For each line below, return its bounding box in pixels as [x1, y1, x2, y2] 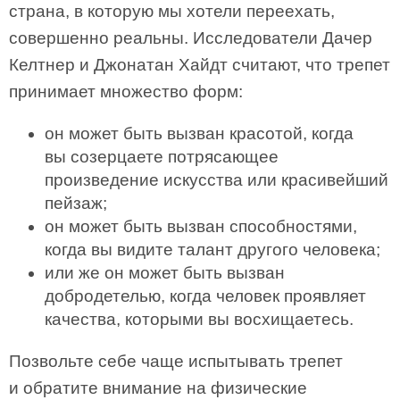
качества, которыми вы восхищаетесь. [45, 310, 354, 329]
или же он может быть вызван [45, 263, 285, 282]
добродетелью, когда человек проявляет [45, 287, 366, 305]
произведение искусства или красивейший [45, 171, 388, 189]
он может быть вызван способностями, [45, 217, 357, 236]
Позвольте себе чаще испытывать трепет [9, 352, 343, 371]
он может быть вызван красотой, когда [45, 124, 354, 143]
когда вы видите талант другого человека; [45, 240, 380, 259]
